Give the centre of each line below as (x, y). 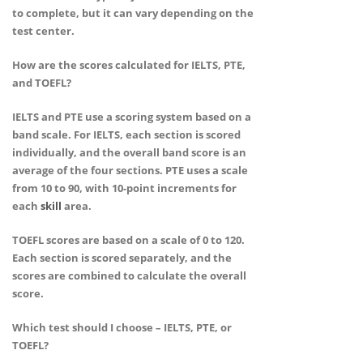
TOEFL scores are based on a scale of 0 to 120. (128, 239)
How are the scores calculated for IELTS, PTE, (129, 64)
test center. (43, 30)
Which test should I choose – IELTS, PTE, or (122, 327)
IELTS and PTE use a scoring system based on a (132, 116)
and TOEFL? (42, 82)
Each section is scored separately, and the (122, 257)
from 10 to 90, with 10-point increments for (124, 188)
